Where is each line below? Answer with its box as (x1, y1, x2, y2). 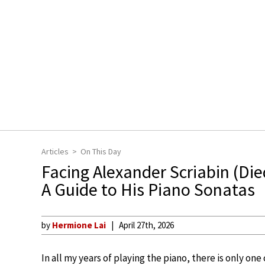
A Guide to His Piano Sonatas (41, 178, 255, 201)
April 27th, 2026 (119, 219, 174, 231)
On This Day (80, 146, 121, 157)
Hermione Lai (52, 219, 106, 231)
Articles (41, 146, 69, 157)
